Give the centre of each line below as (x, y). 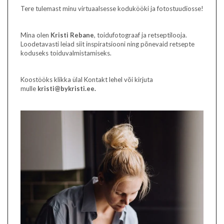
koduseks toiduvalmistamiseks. (66, 53)
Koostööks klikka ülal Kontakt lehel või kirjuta (87, 80)
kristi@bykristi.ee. (67, 89)
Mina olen (35, 35)
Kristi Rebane (72, 35)
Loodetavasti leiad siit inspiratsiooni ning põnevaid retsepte (107, 44)
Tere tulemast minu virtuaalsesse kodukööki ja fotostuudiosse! (112, 9)
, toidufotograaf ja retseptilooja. (140, 35)
